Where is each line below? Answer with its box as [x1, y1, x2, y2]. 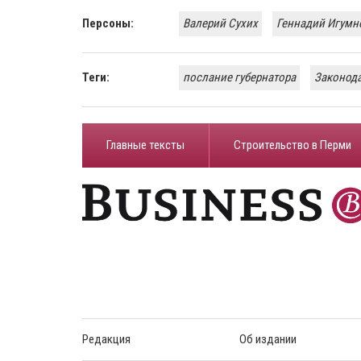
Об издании [239, 331, 297, 346]
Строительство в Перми [234, 137, 351, 152]
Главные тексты [106, 137, 185, 152]
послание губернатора [183, 69, 296, 85]
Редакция [82, 331, 131, 346]
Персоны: [82, 15, 134, 31]
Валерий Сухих [183, 15, 258, 31]
